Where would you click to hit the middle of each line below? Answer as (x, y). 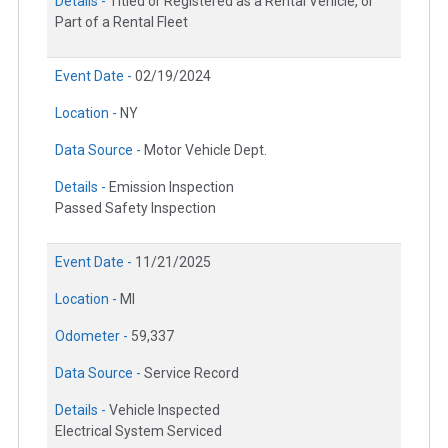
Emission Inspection (171, 186)
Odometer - (93, 335)
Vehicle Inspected (164, 409)
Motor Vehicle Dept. (205, 149)
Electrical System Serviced (138, 430)
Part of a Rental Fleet (121, 21)
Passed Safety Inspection (135, 207)
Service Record (191, 372)
